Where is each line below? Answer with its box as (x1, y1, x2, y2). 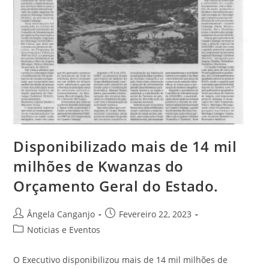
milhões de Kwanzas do (13, 156, 184, 176)
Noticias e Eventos (27, 223, 101, 235)
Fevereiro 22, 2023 (119, 208, 192, 220)
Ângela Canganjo (27, 208, 95, 220)
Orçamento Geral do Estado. (13, 175, 219, 196)
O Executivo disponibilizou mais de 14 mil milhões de (13, 253, 228, 265)
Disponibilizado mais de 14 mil (13, 136, 237, 156)
